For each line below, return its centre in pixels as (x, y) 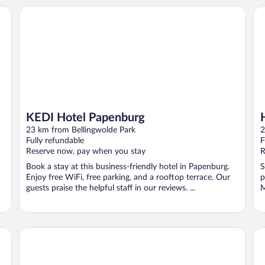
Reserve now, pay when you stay (86, 151)
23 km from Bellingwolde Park (81, 130)
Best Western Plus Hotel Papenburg (93, 232)
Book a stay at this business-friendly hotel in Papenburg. (128, 167)
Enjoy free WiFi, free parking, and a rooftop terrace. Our (128, 177)
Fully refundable (55, 140)
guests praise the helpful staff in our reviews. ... (111, 188)
